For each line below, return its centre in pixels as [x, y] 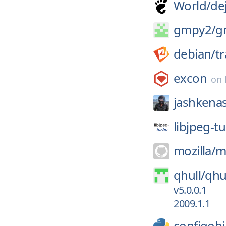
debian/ [194, 54]
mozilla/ [195, 151]
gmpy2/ [195, 30]
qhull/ [189, 175]
